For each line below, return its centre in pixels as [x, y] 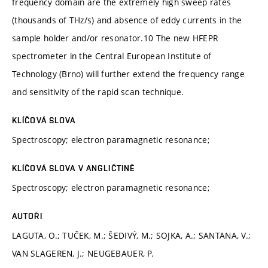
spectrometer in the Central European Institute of [112, 56]
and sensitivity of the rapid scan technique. [98, 92]
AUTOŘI [27, 216]
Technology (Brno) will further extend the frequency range [128, 74]
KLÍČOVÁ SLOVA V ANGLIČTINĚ [74, 168]
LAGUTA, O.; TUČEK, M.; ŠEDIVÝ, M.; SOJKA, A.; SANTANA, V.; [132, 235]
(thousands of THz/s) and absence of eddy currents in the [127, 20]
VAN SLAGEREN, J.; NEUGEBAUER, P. [83, 253]
